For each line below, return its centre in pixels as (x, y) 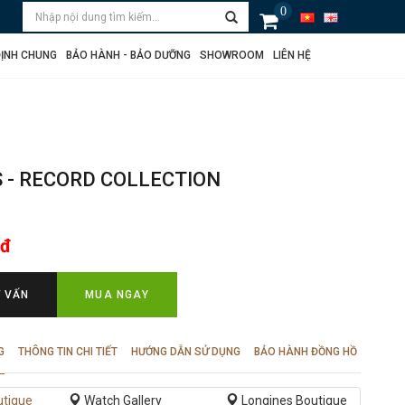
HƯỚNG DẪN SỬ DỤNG (186, 352)
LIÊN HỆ (292, 55)
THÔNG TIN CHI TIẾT (68, 352)
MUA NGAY (117, 295)
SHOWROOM (232, 55)
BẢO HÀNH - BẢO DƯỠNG (129, 55)
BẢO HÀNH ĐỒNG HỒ (306, 352)
